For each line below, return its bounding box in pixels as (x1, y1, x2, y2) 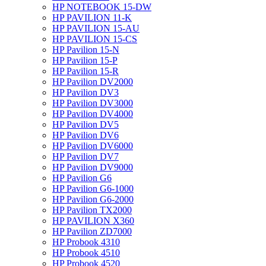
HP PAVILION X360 (52, 215, 134, 226)
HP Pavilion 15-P (52, 55, 118, 65)
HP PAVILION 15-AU (52, 23, 140, 33)
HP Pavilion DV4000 (52, 108, 133, 119)
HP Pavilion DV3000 (52, 97, 133, 108)
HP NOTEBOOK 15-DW (52, 1, 151, 12)
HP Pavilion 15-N (52, 44, 119, 55)
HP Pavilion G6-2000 (52, 194, 134, 204)
